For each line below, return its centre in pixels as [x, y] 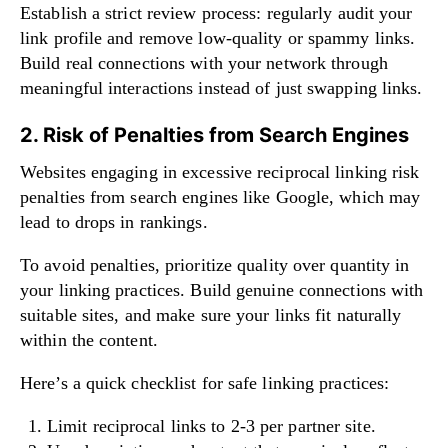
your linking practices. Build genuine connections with [222, 290]
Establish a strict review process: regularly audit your [216, 13]
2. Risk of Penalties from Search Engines [214, 135]
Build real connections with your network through [204, 63]
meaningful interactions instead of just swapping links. [221, 88]
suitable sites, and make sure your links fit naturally [211, 315]
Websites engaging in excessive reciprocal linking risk [220, 172]
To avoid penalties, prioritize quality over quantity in [215, 265]
